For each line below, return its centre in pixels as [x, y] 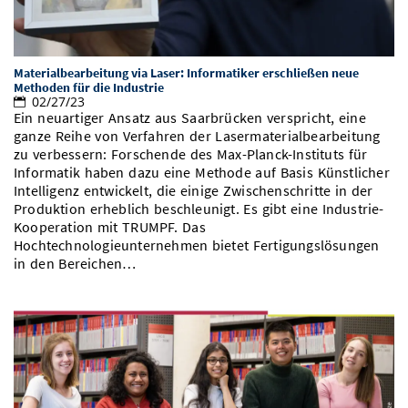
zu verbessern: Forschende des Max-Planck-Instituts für [191, 155]
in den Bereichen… [75, 264]
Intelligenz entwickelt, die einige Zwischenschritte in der [194, 191]
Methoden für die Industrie [89, 88]
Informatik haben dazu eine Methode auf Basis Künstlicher [202, 173]
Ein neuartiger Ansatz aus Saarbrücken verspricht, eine [190, 118]
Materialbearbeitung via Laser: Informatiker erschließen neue [186, 73]
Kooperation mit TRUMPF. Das [110, 228]
